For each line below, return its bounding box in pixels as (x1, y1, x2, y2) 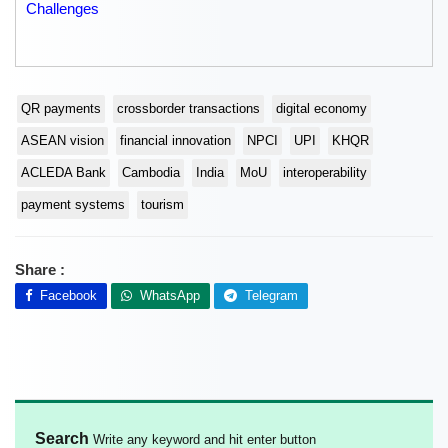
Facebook (32, 287, 97, 303)
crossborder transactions (117, 101, 260, 117)
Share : (15, 261, 65, 279)
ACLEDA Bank (21, 165, 106, 181)
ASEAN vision (21, 133, 104, 149)
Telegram (237, 287, 298, 303)
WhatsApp (132, 287, 200, 303)
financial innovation (120, 133, 231, 149)
